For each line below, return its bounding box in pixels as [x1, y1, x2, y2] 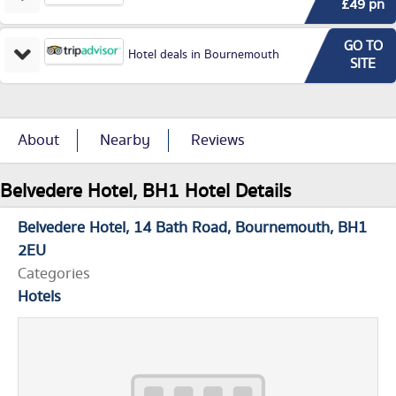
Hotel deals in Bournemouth [128, 46, 279, 65]
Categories [18, 263, 90, 286]
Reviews [191, 129, 245, 153]
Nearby [100, 129, 150, 153]
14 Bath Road [133, 217, 227, 240]
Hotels [18, 286, 61, 309]
